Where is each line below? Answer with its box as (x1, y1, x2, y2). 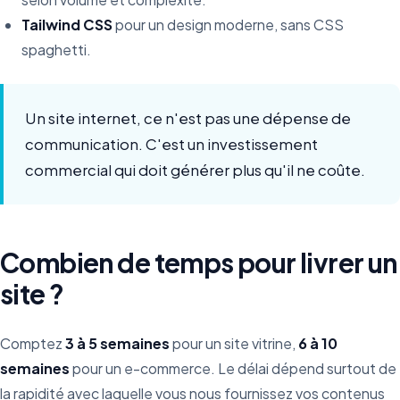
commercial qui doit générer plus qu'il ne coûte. (25, 161, 365, 179)
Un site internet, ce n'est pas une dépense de (25, 109, 351, 128)
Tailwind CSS (21, 15, 112, 34)
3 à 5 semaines (65, 334, 170, 353)
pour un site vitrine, (170, 334, 298, 353)
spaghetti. (21, 40, 91, 59)
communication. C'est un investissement (25, 135, 318, 154)
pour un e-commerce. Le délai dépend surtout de (70, 359, 396, 378)
